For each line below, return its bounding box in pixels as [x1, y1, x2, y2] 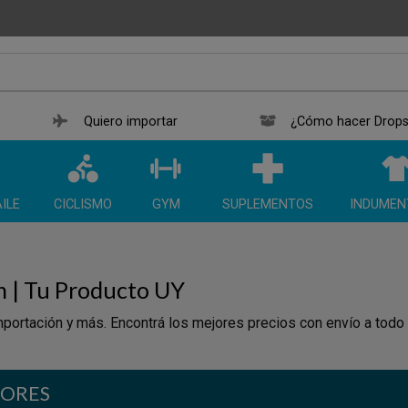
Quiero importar [84, 114, 178, 130]
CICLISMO [54, 197, 112, 213]
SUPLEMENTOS [222, 197, 313, 213]
